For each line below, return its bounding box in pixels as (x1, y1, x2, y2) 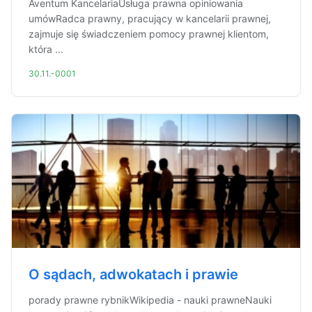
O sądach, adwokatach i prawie (29, 266, 238, 283)
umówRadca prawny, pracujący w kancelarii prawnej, (29, 13, 271, 24)
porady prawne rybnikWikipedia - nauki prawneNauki (29, 294, 272, 306)
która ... (29, 43, 63, 55)
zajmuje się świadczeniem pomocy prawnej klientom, (29, 28, 269, 40)
